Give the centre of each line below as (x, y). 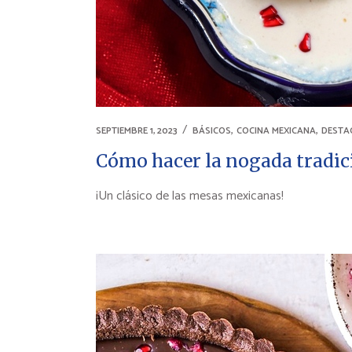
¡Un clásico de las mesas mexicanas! (190, 196)
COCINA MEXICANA (276, 131)
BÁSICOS (212, 131)
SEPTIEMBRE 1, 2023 (137, 131)
